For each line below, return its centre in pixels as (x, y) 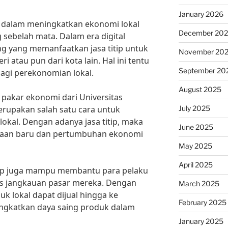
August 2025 (200, 89)
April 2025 (195, 165)
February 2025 (202, 202)
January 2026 (201, 14)
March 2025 (199, 183)
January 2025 (201, 221)
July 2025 (194, 108)
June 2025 (196, 127)
